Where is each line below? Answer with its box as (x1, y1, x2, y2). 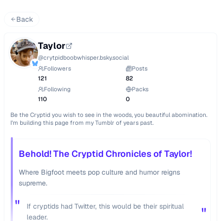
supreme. (19, 179, 47, 187)
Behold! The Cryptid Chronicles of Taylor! (19, 148, 192, 159)
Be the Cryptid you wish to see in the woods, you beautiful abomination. (10, 111, 207, 119)
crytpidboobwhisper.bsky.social (43, 54, 129, 62)
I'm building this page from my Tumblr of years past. (10, 119, 153, 127)
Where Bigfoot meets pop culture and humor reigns (19, 168, 180, 177)
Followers (44, 65, 71, 73)
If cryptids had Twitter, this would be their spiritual (27, 202, 184, 211)
